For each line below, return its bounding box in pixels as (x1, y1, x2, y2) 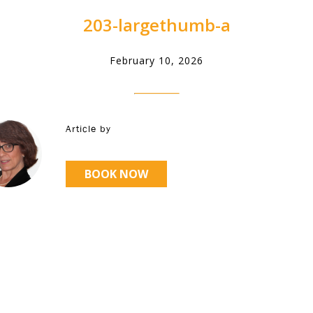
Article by (66, 123, 111, 134)
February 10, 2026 (110, 54, 203, 67)
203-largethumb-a (82, 13, 231, 36)
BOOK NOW (85, 166, 148, 182)
